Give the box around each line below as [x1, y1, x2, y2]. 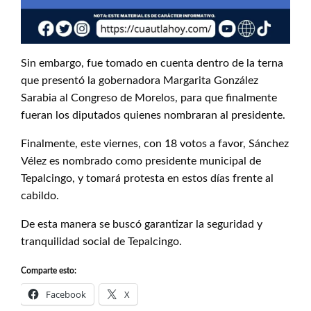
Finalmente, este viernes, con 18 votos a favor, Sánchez [21, 138, 289, 149]
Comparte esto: [21, 267, 76, 275]
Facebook [46, 288, 86, 301]
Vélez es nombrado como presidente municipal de [21, 155, 261, 167]
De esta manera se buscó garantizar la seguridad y [21, 219, 262, 230]
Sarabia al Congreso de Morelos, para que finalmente [21, 92, 277, 103]
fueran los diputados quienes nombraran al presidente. [21, 110, 285, 121]
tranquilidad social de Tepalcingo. [21, 236, 182, 247]
